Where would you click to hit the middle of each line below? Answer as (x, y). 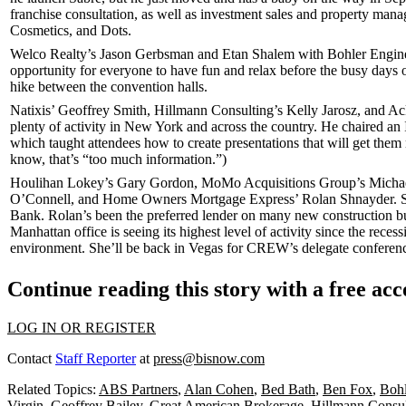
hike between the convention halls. (109, 87)
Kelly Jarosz (322, 110)
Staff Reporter (96, 358)
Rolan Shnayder (348, 199)
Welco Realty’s (55, 54)
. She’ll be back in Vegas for (162, 248)
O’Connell (40, 199)
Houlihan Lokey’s (63, 183)
